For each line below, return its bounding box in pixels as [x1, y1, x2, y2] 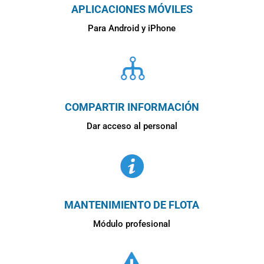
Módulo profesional [93, 218, 171, 229]
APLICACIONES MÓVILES [71, 2, 193, 15]
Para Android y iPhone [88, 22, 176, 34]
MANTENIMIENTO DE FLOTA [64, 198, 200, 211]
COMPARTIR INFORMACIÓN [64, 100, 199, 113]
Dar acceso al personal [86, 120, 177, 131]
